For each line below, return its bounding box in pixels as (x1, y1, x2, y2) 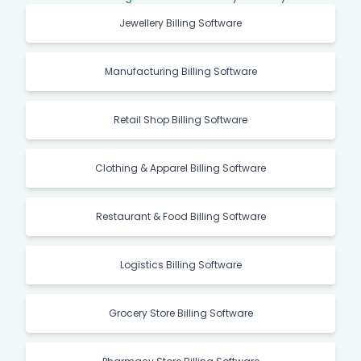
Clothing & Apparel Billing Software (95, 161, 266, 175)
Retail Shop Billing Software (114, 113, 247, 127)
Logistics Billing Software (119, 258, 242, 272)
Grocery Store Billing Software (108, 306, 253, 320)
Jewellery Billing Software (119, 16, 242, 30)
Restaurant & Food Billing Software (95, 210, 266, 223)
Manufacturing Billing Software (104, 64, 257, 78)
